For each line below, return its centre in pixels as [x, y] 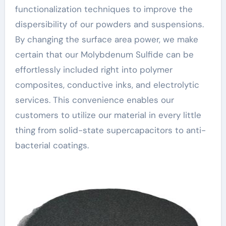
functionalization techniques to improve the [104, 9]
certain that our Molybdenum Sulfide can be [104, 54]
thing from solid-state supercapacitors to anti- [110, 130]
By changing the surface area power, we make [106, 39]
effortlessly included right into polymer [94, 69]
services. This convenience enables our [94, 100]
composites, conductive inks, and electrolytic [107, 84]
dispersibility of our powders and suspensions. [109, 24]
